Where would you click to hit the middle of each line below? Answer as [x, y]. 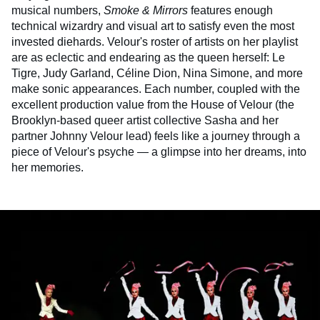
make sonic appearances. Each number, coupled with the [156, 89]
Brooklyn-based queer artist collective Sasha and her [145, 121]
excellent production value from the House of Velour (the [153, 105]
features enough [230, 11]
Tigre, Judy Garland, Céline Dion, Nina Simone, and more [157, 74]
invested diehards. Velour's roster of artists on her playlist [155, 42]
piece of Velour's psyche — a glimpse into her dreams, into [159, 152]
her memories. [47, 168]
